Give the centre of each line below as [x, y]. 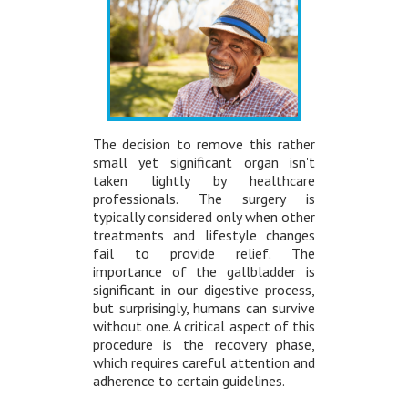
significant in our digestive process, [204, 290]
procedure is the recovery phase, [204, 345]
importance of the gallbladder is [204, 272]
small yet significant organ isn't [204, 163]
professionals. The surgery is [204, 199]
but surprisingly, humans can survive [204, 308]
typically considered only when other [204, 217]
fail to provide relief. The [204, 254]
